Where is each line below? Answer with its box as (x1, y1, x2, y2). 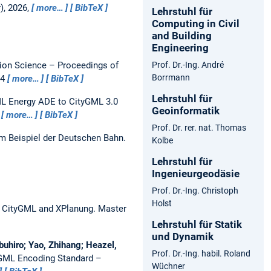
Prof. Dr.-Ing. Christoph (152, 185, 238, 195)
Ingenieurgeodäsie (152, 167, 240, 180)
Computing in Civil (152, 17, 240, 30)
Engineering (152, 41, 209, 54)
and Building (152, 29, 212, 42)
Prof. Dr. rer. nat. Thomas (152, 122, 246, 132)
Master (97, 203, 126, 214)
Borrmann (152, 72, 190, 82)
